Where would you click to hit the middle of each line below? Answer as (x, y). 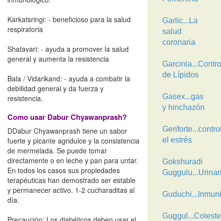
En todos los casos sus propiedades (64, 170)
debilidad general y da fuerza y (55, 88)
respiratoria (25, 29)
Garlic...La (180, 20)
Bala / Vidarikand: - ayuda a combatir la (69, 78)
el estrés (177, 140)
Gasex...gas (183, 96)
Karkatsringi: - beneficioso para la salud (69, 19)
